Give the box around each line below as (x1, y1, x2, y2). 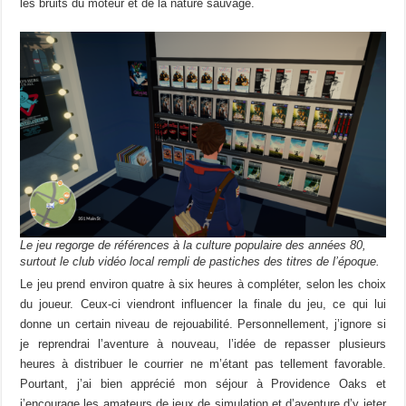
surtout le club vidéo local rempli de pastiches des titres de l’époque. (20, 254, 381, 268)
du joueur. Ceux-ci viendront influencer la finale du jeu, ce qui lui (20, 296, 386, 311)
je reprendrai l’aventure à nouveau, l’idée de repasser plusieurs (20, 336, 386, 351)
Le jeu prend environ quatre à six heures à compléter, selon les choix (20, 276, 386, 291)
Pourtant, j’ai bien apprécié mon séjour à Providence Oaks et (20, 376, 386, 391)
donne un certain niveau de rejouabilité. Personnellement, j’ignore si (20, 316, 386, 331)
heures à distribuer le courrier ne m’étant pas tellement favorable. (20, 356, 386, 371)
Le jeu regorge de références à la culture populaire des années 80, (20, 237, 367, 252)
